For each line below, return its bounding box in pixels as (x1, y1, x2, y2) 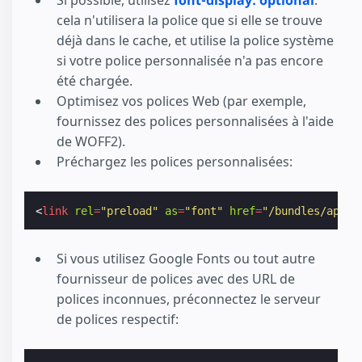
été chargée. (57, 72, 133, 90)
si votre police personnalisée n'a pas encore (57, 52, 323, 70)
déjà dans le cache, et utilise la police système (57, 32, 334, 50)
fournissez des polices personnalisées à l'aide (57, 112, 334, 131)
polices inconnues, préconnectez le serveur (57, 290, 321, 309)
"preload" (100, 204, 159, 217)
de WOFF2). (57, 133, 125, 151)
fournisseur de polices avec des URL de (57, 270, 295, 288)
